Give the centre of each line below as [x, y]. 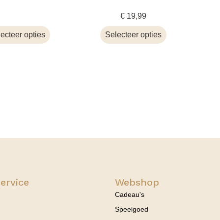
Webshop [137, 182]
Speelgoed [132, 209]
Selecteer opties [133, 34]
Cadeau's [130, 194]
